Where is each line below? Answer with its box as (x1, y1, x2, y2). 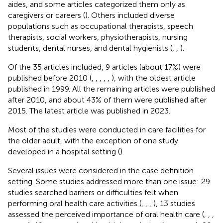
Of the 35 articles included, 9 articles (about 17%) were (8, 62, 201, 72)
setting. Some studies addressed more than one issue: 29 (8, 176, 210, 186)
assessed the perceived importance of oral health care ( (8, 209, 204, 219)
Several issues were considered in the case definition (8, 165, 194, 175)
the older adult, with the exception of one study (8, 135, 178, 145)
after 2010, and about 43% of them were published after (8, 95, 207, 105)
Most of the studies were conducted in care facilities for (8, 124, 206, 134)
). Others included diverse (85, 10, 175, 20)
